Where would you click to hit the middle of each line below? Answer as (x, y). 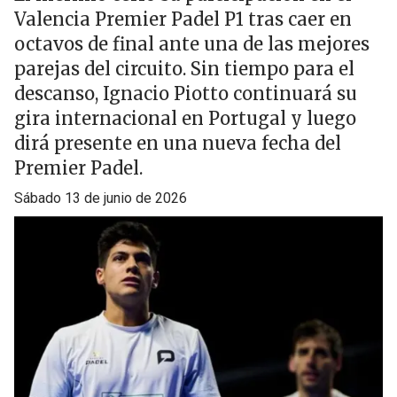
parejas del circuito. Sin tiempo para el (184, 69)
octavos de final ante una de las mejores (192, 44)
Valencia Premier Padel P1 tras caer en (183, 19)
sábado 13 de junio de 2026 (105, 198)
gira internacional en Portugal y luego (185, 118)
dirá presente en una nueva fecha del (178, 143)
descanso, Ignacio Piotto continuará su (186, 93)
